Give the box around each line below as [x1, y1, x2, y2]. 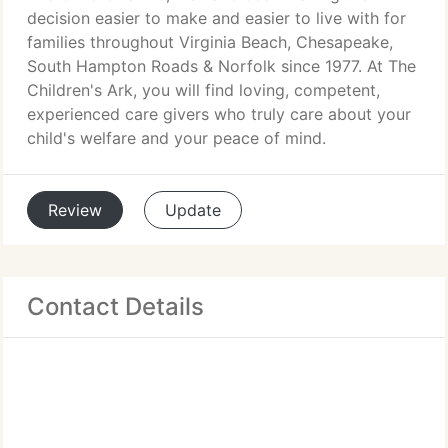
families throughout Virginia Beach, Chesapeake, [27, 32, 393, 52]
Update [165, 200, 221, 220]
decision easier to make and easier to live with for [27, 8, 406, 28]
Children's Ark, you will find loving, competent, [27, 80, 380, 100]
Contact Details [27, 292, 204, 321]
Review [48, 200, 102, 220]
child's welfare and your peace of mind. [27, 128, 326, 148]
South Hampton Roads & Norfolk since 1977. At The [27, 56, 416, 76]
